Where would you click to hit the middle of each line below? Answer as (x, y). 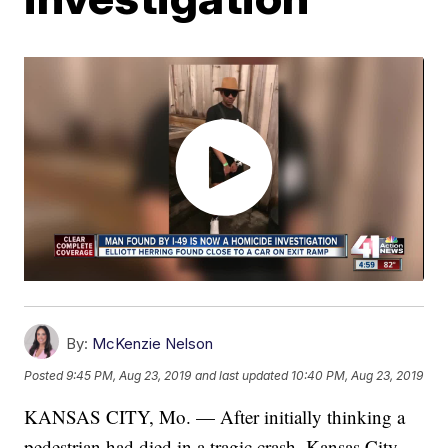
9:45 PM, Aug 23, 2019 (129, 375)
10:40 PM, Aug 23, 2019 (357, 375)
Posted (45, 375)
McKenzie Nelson (153, 344)
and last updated (242, 375)
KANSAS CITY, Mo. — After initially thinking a (215, 417)
